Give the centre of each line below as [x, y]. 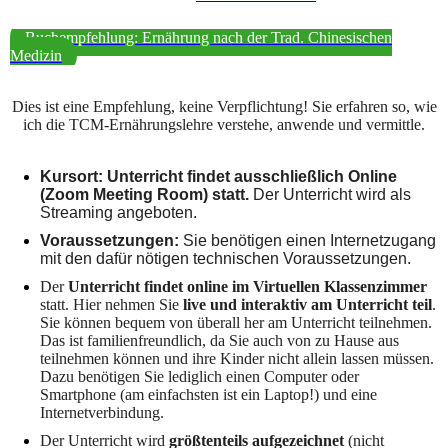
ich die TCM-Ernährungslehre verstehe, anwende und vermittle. [224, 125]
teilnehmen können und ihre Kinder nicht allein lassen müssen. [237, 359]
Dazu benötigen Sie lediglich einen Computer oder [199, 377]
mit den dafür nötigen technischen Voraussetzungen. [225, 259]
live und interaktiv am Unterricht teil [305, 305]
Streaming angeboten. [118, 213]
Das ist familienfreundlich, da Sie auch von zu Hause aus [219, 341]
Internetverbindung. [102, 413]
